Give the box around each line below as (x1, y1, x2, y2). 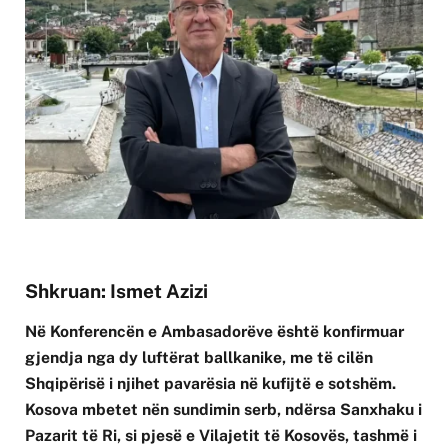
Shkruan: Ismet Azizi (25, 279, 208, 302)
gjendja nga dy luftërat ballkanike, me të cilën (25, 347, 373, 367)
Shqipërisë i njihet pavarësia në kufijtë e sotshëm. (25, 373, 396, 393)
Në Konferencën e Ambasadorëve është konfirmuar (25, 321, 404, 341)
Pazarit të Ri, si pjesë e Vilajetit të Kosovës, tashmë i (25, 425, 417, 445)
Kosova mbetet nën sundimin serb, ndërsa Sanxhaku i (25, 399, 422, 419)
